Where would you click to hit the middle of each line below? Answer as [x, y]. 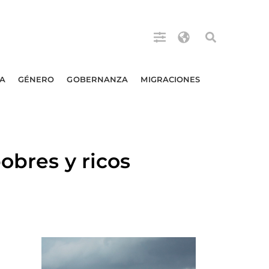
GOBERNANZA [98, 79]
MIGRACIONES [171, 79]
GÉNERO [36, 79]
